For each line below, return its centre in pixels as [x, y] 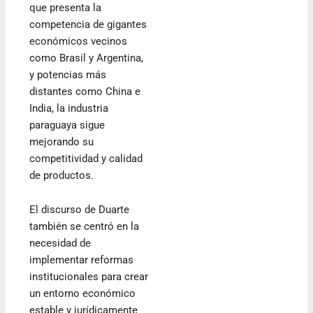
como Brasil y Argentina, [87, 58]
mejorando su [62, 141]
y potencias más [68, 74]
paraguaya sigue [67, 125]
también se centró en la [85, 227]
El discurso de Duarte [80, 210]
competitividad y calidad [86, 158]
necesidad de [60, 243]
